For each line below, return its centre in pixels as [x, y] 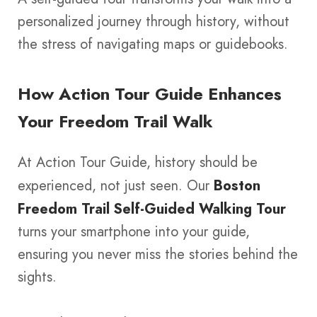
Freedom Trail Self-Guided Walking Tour [152, 208]
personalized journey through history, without [154, 21]
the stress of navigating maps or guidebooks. [153, 44]
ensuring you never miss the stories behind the [158, 254]
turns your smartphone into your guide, [134, 231]
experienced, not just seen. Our [116, 185]
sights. [37, 277]
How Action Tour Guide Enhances [150, 94]
